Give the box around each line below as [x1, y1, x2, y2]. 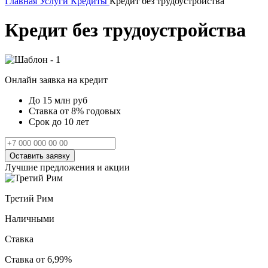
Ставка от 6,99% [5, 254, 72, 264]
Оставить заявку [10, 151, 70, 160]
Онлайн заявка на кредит [5, 74, 108, 85]
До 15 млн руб [29, 95, 87, 105]
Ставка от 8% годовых [29, 105, 121, 116]
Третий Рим [5, 193, 53, 203]
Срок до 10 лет [29, 116, 89, 127]
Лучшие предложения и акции [5, 162, 130, 172]
